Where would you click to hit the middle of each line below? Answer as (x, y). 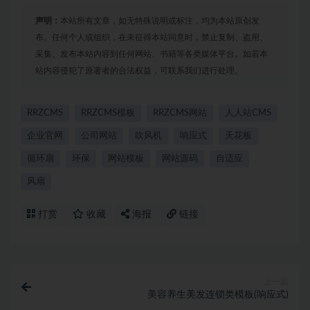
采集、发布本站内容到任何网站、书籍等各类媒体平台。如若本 (152, 54)
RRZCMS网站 (180, 113)
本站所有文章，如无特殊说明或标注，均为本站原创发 (160, 20)
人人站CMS (248, 113)
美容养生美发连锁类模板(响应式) (218, 294)
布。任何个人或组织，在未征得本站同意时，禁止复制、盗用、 (152, 37)
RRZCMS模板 (108, 113)
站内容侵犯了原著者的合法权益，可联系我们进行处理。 (139, 70)
